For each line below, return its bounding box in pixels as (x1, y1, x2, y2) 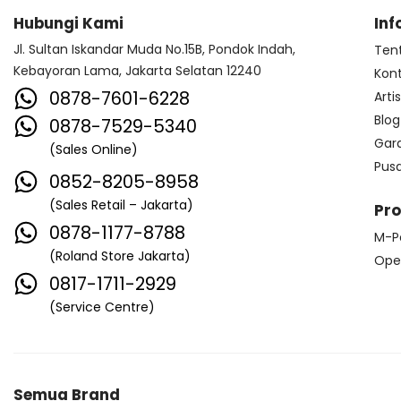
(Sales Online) (49, 140, 138, 158)
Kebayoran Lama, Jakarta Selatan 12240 (13, 61, 261, 80)
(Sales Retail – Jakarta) (49, 195, 193, 214)
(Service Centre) (49, 297, 155, 316)
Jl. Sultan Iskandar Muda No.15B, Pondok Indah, (13, 39, 295, 58)
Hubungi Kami (13, 12, 124, 34)
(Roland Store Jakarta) (49, 246, 191, 265)
